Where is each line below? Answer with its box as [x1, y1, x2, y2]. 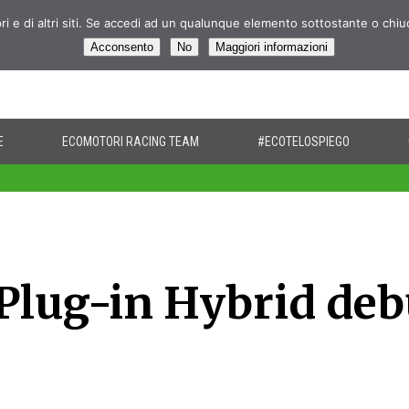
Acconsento [90, 40, 153, 54]
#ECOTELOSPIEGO [257, 134, 351, 149]
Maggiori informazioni [215, 40, 328, 54]
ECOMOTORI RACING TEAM [62, 134, 200, 149]
